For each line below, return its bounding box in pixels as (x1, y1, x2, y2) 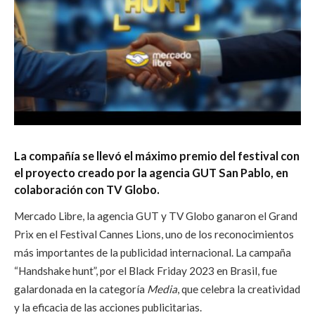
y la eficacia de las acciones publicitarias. (14, 300, 202, 314)
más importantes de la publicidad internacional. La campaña (14, 245, 291, 259)
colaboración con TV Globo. (14, 182, 162, 196)
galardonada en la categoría (14, 282, 147, 295)
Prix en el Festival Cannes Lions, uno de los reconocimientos (14, 227, 294, 240)
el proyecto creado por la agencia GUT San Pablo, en (14, 165, 288, 179)
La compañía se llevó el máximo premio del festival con (14, 148, 300, 162)
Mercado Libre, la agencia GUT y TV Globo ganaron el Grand (14, 209, 297, 222)
